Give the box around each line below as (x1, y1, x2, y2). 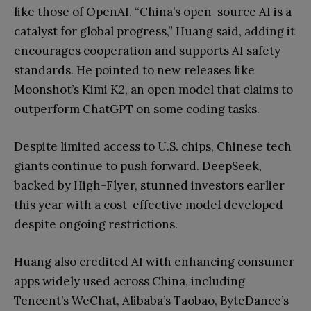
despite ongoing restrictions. (14, 217, 178, 232)
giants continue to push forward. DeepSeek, (14, 158, 262, 174)
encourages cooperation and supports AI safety (14, 43, 280, 58)
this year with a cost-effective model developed (14, 197, 283, 212)
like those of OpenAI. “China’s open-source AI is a (14, 4, 292, 19)
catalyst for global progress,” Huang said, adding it (14, 24, 295, 39)
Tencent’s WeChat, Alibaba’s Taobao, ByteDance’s (14, 293, 289, 308)
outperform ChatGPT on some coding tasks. (14, 101, 260, 117)
